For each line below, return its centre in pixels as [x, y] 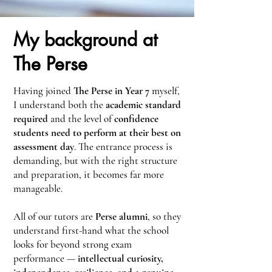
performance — [46, 258]
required [31, 119]
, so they [164, 216]
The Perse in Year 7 [113, 91]
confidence [136, 119]
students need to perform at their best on [97, 133]
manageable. [38, 189]
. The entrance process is [123, 147]
